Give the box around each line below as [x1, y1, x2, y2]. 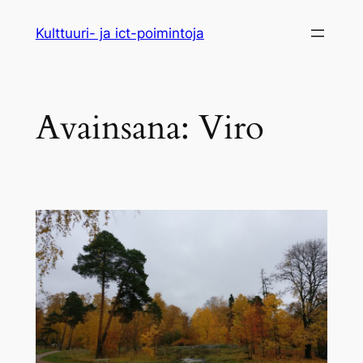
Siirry [6, 8, 38, 24]
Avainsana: [35, 105, 199, 151]
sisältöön [6, 29, 64, 45]
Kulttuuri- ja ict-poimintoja [35, 25, 204, 41]
